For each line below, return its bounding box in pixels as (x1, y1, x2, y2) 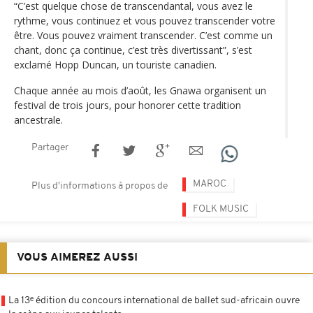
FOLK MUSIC (193, 203, 249, 214)
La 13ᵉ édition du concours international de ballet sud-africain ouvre (8, 295, 300, 306)
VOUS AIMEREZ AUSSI (17, 252, 138, 263)
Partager (31, 142, 68, 153)
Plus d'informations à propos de (31, 180, 168, 191)
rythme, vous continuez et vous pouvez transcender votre (14, 13, 275, 27)
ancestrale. (14, 112, 63, 126)
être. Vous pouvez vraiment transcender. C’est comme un (14, 28, 272, 42)
